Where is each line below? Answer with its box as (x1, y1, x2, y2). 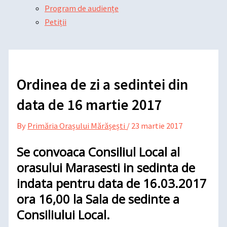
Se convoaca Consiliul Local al (17, 143, 180, 160)
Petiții (45, 16, 66, 27)
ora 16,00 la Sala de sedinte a (17, 190, 180, 207)
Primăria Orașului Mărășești (27, 120, 127, 131)
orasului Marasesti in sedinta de (17, 159, 196, 176)
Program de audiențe (45, 3, 119, 13)
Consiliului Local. (17, 206, 110, 223)
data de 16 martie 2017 (17, 95, 163, 114)
